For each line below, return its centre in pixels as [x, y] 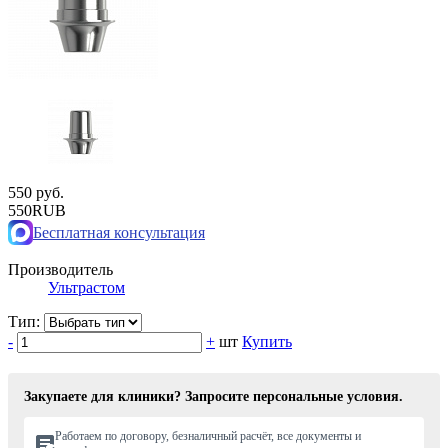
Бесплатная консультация [119, 232]
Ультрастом [86, 288]
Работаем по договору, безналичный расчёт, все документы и [208, 436]
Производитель [60, 270]
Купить [267, 342]
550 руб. [36, 193]
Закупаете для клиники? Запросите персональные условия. [213, 397]
